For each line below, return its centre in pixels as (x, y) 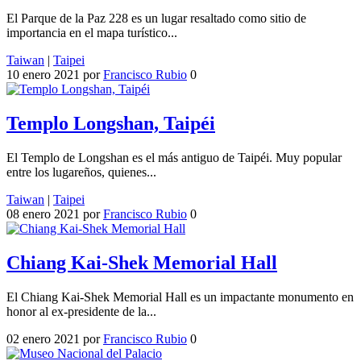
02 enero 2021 (43, 338)
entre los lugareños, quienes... (81, 172)
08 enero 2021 (43, 214)
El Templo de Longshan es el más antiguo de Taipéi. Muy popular (174, 158)
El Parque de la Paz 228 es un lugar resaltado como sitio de (156, 19)
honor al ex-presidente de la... (81, 311)
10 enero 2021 (43, 75)
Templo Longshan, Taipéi (111, 124)
